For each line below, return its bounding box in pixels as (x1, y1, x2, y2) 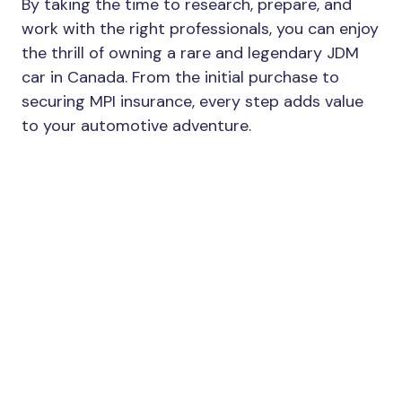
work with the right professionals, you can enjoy (22, 17, 379, 39)
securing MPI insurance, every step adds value (22, 90, 363, 112)
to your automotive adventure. (22, 114, 251, 136)
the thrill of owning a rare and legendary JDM (22, 41, 359, 64)
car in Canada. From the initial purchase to (22, 66, 339, 88)
